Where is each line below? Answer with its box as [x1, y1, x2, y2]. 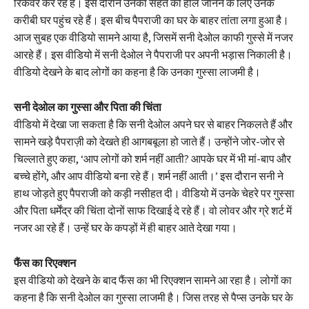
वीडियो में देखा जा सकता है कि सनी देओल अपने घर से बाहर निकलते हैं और [14, 117, 292, 131]
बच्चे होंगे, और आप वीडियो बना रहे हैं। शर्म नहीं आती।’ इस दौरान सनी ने [14, 168, 283, 183]
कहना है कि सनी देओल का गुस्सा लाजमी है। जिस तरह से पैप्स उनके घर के [14, 290, 293, 304]
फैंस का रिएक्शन [14, 255, 76, 270]
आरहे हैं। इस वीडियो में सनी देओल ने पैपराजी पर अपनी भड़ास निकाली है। [14, 47, 292, 61]
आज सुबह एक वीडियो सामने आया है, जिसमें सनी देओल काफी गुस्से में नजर [14, 30, 293, 44]
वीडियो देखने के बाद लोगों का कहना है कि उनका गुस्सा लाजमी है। [14, 64, 261, 79]
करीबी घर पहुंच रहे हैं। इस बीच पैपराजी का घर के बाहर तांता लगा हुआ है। [14, 12, 289, 27]
